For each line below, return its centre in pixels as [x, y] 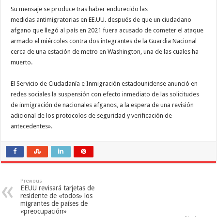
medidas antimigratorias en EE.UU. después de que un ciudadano [101, 19]
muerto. [22, 62]
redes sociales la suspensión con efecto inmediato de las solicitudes [105, 94]
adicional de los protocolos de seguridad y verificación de [92, 115]
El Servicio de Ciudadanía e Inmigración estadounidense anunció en [104, 83]
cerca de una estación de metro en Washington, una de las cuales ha [105, 51]
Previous [31, 181]
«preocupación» [44, 211]
